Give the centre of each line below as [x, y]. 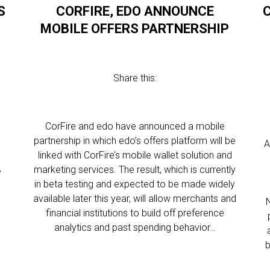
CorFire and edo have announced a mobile [135, 126]
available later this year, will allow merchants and [135, 199]
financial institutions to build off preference [135, 213]
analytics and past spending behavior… [135, 228]
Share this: [135, 78]
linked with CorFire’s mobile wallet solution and [135, 155]
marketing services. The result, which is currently [135, 170]
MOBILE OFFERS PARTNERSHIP [135, 29]
